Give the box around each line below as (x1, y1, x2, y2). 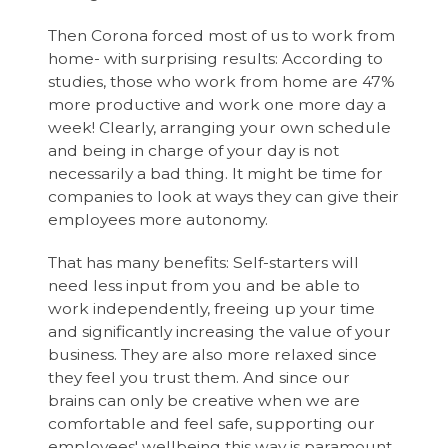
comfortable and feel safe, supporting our (48, 413, 376, 433)
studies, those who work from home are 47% (48, 71, 396, 91)
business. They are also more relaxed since (48, 344, 378, 364)
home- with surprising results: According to (48, 48, 384, 68)
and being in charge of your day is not (48, 140, 340, 160)
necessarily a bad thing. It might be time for (48, 163, 384, 183)
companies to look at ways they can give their (48, 186, 400, 206)
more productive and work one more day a (48, 94, 387, 114)
